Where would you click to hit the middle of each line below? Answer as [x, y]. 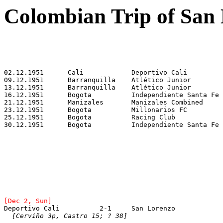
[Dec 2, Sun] [28, 201]
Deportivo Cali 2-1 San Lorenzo [185, 208]
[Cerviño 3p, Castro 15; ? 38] [70, 216]
